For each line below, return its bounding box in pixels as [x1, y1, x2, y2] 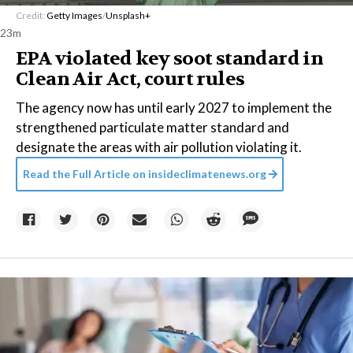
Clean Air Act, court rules [16, 67, 245, 91]
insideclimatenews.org [146, 167, 266, 180]
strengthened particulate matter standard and [16, 119, 289, 136]
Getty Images [46, 9, 102, 21]
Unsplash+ [106, 9, 150, 21]
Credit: [16, 9, 46, 21]
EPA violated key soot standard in [16, 46, 324, 71]
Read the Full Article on [23, 167, 146, 180]
